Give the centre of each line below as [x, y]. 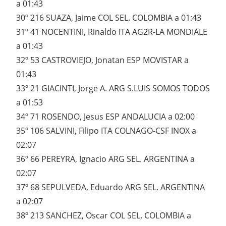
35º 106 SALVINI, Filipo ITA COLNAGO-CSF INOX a [106, 131]
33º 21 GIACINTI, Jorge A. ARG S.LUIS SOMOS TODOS [113, 89]
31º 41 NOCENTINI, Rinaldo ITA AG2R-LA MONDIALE [112, 32]
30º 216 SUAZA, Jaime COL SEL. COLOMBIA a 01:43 [109, 18]
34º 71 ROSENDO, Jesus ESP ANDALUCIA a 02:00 [105, 117]
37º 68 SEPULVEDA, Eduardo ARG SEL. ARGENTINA [110, 187]
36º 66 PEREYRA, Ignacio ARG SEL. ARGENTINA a [105, 159]
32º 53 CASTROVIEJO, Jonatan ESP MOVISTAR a [102, 60]
